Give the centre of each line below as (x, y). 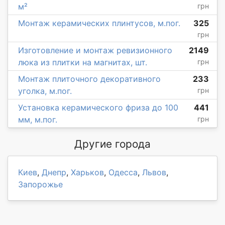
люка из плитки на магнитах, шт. (83, 63)
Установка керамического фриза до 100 (98, 108)
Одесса (123, 173)
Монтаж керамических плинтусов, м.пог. (99, 23)
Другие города (113, 144)
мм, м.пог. (38, 120)
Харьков (87, 173)
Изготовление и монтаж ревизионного (95, 50)
